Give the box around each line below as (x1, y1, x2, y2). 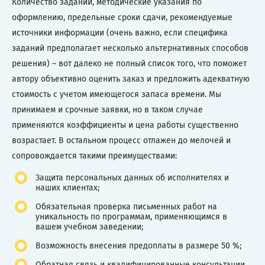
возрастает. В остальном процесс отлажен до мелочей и (12, 135, 231, 146)
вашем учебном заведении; (35, 221, 143, 232)
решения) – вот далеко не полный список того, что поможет (12, 58, 247, 69)
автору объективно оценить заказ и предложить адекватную (12, 73, 250, 84)
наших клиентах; (35, 182, 99, 193)
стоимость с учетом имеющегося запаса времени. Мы (12, 89, 221, 99)
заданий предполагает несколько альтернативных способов (12, 43, 248, 53)
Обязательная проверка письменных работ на (35, 201, 217, 212)
